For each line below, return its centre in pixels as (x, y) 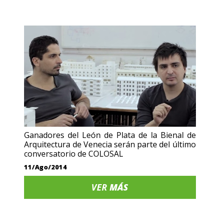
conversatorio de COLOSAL (74, 153)
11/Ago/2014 (46, 167)
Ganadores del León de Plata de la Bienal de (110, 135)
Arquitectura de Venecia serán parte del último (110, 144)
